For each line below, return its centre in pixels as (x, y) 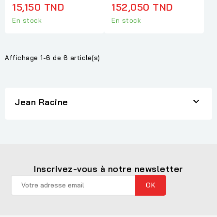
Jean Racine (41, 102)
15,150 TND (38, 7)
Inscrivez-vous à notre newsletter (108, 169)
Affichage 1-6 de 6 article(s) (53, 57)
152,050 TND (142, 7)
